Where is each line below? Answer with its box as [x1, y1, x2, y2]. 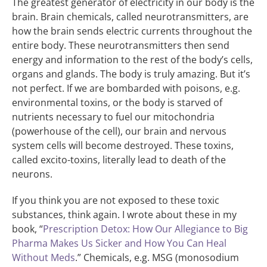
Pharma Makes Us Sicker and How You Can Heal [12, 236, 226, 250]
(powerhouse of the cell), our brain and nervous [12, 124, 226, 138]
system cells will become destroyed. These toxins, [12, 138, 234, 152]
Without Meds [12, 250, 75, 264]
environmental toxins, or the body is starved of [12, 95, 222, 109]
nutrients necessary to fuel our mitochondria [12, 110, 215, 123]
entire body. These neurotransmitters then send [12, 38, 229, 52]
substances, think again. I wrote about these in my [12, 207, 237, 221]
